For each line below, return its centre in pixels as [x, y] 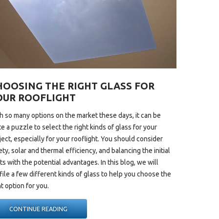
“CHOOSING [84, 208]
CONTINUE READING [38, 208]
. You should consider [131, 139]
